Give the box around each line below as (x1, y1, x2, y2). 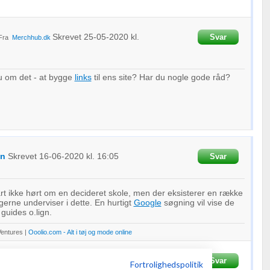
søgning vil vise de (161, 198, 234, 207)
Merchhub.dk (11, 34, 51, 41)
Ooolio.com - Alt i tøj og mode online (28, 228, 132, 236)
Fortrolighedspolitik (130, 259, 203, 269)
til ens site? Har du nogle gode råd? (91, 72, 230, 82)
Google (133, 198, 162, 207)
